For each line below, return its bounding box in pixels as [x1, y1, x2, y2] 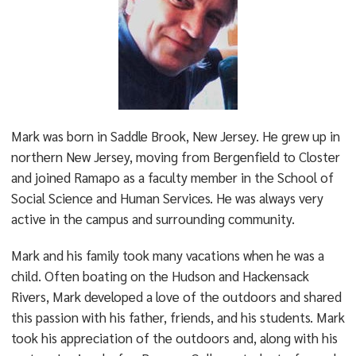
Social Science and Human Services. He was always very [10, 189, 323, 207]
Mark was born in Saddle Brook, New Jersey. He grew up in [10, 127, 340, 145]
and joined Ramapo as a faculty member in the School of [10, 168, 334, 186]
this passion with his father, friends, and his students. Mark [10, 308, 345, 326]
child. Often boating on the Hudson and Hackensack [10, 267, 309, 284]
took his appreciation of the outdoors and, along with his [10, 329, 338, 346]
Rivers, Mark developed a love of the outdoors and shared [10, 288, 342, 305]
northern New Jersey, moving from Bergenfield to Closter [10, 148, 340, 165]
